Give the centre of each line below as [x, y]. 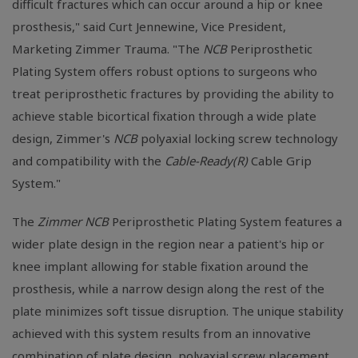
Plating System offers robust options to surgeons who [165, 71]
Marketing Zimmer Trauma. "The [107, 49]
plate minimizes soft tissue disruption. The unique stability [178, 311]
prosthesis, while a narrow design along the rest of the [168, 288]
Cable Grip [280, 161]
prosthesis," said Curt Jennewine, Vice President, [149, 26]
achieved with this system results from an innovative [161, 333]
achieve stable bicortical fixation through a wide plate [164, 116]
